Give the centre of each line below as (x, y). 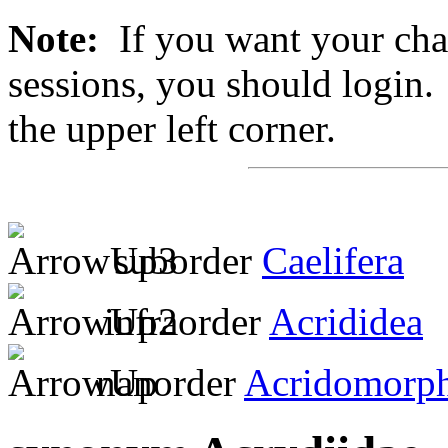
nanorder (165, 382)
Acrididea (346, 321)
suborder (178, 260)
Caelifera (333, 260)
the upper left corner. (172, 128)
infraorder (181, 321)
